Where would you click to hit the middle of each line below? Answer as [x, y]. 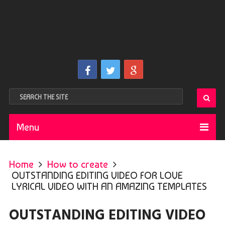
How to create [77, 164]
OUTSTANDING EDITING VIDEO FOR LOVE [97, 175]
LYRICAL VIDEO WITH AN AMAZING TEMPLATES [109, 186]
